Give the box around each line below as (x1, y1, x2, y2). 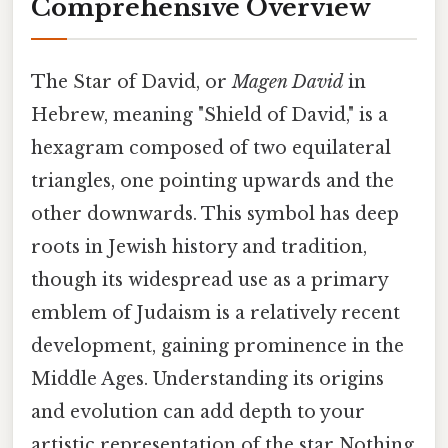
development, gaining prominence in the (31, 335, 404, 358)
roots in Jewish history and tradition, (31, 236, 367, 259)
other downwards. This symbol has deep (31, 203, 399, 226)
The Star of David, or (31, 71, 232, 94)
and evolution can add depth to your (31, 401, 365, 424)
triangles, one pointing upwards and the (31, 170, 394, 193)
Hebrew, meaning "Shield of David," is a (31, 104, 388, 127)
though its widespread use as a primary (31, 269, 388, 292)
